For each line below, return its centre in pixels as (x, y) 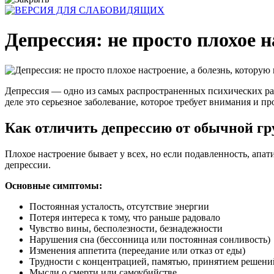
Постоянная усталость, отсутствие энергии (119, 206)
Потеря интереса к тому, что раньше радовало (125, 217)
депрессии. (28, 165)
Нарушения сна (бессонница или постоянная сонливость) (150, 239)
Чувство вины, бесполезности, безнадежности (126, 228)
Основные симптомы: (54, 185)
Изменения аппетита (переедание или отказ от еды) (137, 250)
